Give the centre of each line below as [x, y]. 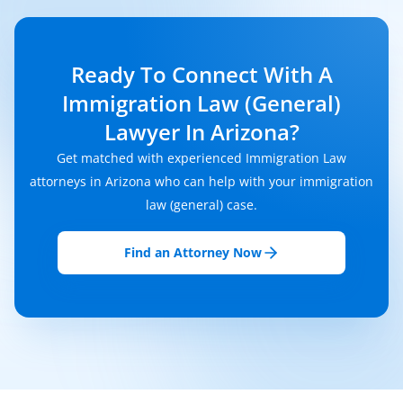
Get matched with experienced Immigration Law [201, 158]
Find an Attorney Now [193, 252]
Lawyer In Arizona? [201, 132]
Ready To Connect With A [201, 74]
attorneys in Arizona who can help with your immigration [201, 181]
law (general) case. [201, 205]
